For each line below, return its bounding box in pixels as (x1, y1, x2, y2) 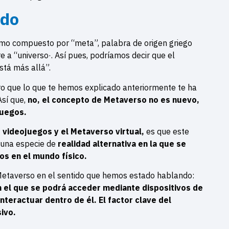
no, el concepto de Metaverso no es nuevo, (28, 94, 199, 105)
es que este (146, 126, 189, 137)
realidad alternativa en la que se (58, 139, 186, 149)
